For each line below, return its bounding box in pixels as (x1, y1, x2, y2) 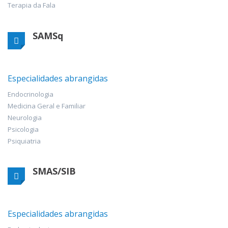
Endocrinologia (8, 89, 53, 99)
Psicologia (8, 124, 39, 134)
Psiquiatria (8, 136, 41, 146)
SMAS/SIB (33, 164, 76, 177)
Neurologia (8, 112, 42, 122)
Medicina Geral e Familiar (8, 101, 85, 110)
